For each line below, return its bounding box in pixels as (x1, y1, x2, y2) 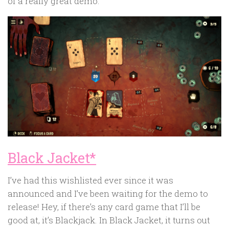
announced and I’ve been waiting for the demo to (8, 187, 208, 199)
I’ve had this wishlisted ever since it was (8, 174, 173, 186)
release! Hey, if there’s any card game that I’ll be (8, 200, 200, 213)
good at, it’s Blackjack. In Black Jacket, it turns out (8, 214, 210, 226)
